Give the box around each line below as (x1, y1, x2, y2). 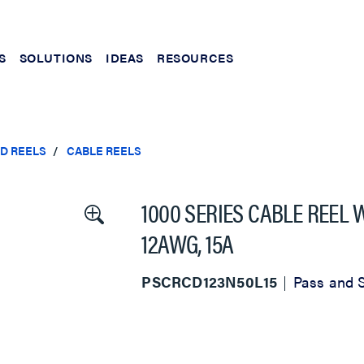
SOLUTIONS (19, 48, 93, 66)
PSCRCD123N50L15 (141, 271, 278, 292)
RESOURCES (157, 48, 234, 66)
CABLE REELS (66, 142, 141, 158)
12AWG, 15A (141, 224, 234, 261)
